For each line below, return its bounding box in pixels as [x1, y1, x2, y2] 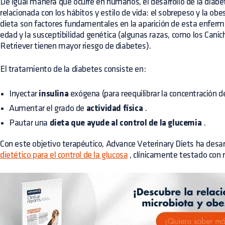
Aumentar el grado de [9, 104, 86, 113]
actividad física [86, 104, 143, 114]
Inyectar [9, 89, 39, 98]
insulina [39, 89, 69, 99]
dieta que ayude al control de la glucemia [49, 119, 202, 128]
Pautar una [9, 119, 50, 127]
